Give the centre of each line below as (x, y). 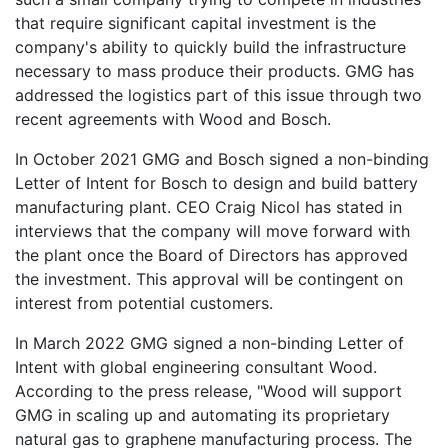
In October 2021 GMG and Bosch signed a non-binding (222, 158)
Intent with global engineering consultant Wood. (196, 366)
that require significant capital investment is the (195, 22)
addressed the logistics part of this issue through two (218, 94)
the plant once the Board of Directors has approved (211, 254)
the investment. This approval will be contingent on (209, 278)
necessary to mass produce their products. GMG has (214, 70)
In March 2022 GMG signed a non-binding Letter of (209, 342)
